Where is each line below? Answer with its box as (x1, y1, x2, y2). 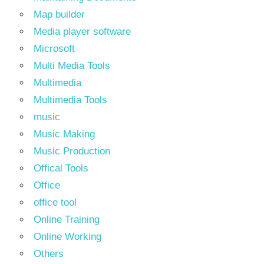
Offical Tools (34, 163, 88, 174)
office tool (34, 197, 77, 208)
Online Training (34, 214, 100, 225)
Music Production (34, 146, 110, 157)
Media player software (34, 26, 131, 37)
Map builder (34, 9, 85, 20)
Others (34, 248, 64, 259)
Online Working (34, 231, 101, 242)
